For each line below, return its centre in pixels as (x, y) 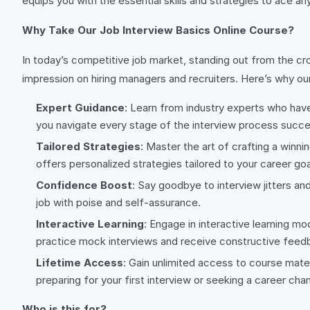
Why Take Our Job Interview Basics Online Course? (158, 30)
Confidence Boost (84, 185)
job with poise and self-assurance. (118, 202)
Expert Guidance (80, 108)
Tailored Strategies (88, 146)
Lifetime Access (80, 263)
